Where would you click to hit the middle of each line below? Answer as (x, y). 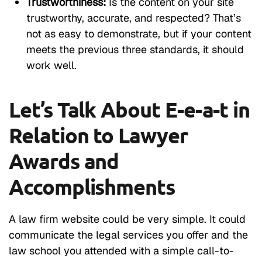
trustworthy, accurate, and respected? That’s (134, 18)
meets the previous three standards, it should (135, 49)
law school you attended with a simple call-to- (121, 250)
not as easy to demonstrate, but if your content (139, 33)
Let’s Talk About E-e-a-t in (130, 109)
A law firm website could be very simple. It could (127, 219)
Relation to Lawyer (98, 135)
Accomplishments (92, 186)
